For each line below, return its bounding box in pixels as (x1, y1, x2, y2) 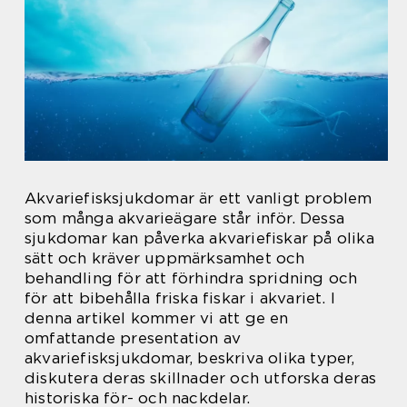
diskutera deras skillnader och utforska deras (25, 368, 377, 387)
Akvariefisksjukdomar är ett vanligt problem (25, 188, 372, 207)
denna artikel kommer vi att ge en (25, 308, 289, 327)
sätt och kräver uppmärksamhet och (25, 248, 305, 267)
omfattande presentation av (25, 328, 242, 347)
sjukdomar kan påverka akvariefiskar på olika (25, 228, 374, 247)
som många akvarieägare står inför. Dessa (25, 208, 345, 227)
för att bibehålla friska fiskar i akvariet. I (25, 288, 336, 307)
